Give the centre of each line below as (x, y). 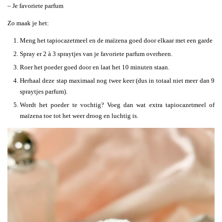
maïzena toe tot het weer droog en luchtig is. (79, 116)
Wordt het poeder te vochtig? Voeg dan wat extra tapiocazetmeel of (117, 105)
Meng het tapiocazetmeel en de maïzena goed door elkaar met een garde (116, 41)
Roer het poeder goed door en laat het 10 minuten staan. (95, 67)
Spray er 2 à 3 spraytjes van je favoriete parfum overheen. (96, 54)
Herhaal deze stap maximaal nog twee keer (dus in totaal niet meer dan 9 (117, 81)
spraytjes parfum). (44, 92)
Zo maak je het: (28, 23)
